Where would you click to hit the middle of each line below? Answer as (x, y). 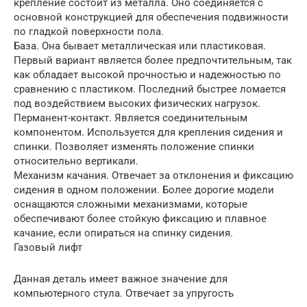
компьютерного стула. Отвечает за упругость (124, 293)
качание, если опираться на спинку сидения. (123, 233)
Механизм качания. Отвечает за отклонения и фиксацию (153, 175)
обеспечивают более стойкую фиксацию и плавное (140, 218)
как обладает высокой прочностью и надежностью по (147, 74)
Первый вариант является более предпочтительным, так (153, 60)
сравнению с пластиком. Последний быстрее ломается (150, 89)
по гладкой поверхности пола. (89, 31)
